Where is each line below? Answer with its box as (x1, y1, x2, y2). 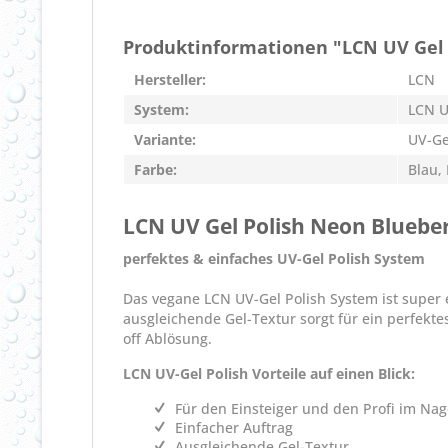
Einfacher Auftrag (175, 418, 293, 437)
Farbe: (134, 160, 177, 179)
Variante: (134, 130, 196, 149)
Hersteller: (134, 70, 206, 89)
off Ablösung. (123, 329, 212, 348)
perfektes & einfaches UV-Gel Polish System (123, 249, 425, 268)
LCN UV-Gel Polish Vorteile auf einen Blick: (123, 364, 415, 383)
